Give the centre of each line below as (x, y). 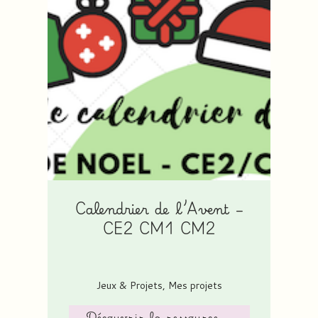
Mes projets (195, 285)
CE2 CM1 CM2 (159, 228)
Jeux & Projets (129, 285)
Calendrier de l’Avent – (159, 208)
